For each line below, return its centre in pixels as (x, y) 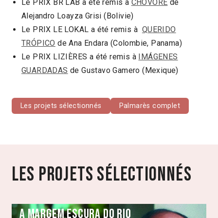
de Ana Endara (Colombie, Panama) (119, 43)
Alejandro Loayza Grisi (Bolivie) (78, 16)
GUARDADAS (45, 70)
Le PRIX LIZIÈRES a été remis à (80, 56)
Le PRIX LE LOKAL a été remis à (82, 29)
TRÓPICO (38, 43)
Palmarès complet (150, 106)
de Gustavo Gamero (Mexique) (123, 70)
